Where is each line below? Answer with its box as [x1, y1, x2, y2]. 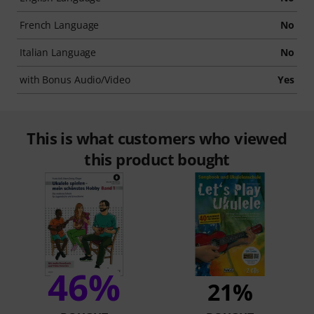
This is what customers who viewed [27, 128, 287, 149]
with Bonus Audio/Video [20, 73, 130, 86]
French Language [20, 18, 100, 32]
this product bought [84, 149, 230, 170]
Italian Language [20, 46, 97, 59]
